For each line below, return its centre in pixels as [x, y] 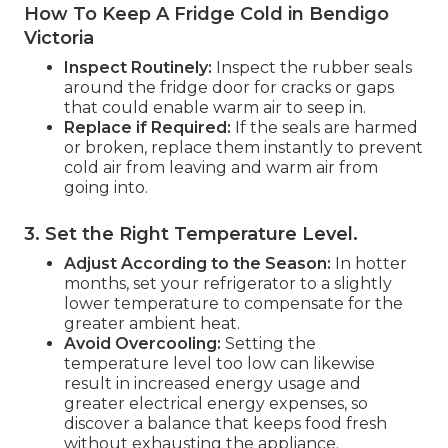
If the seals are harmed [324, 127]
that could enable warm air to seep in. [215, 107]
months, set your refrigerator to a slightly [228, 283]
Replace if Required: [147, 127]
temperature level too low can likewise [219, 363]
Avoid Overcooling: [142, 343]
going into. [106, 187]
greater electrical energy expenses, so [216, 403]
